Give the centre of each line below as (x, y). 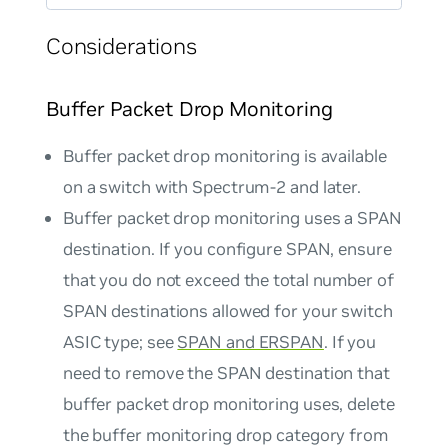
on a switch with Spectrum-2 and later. (212, 187)
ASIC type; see (120, 342)
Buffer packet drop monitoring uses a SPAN (232, 218)
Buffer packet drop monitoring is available (224, 156)
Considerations (121, 45)
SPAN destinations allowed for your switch (227, 311)
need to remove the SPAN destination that (226, 373)
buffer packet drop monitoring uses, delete (228, 404)
